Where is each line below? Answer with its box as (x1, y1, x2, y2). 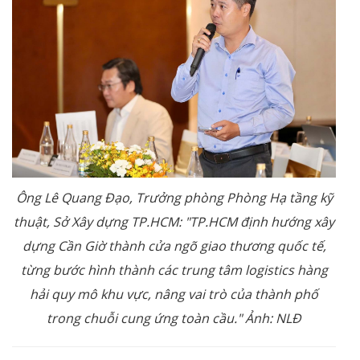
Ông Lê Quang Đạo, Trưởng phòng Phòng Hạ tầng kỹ (15, 189, 333, 207)
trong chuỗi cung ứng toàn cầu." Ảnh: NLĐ (47, 309, 301, 328)
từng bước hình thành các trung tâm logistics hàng (20, 261, 328, 280)
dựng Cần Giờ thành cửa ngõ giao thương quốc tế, (22, 237, 326, 256)
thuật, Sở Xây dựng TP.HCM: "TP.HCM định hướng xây (14, 213, 334, 231)
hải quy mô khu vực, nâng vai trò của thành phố (30, 285, 318, 304)
